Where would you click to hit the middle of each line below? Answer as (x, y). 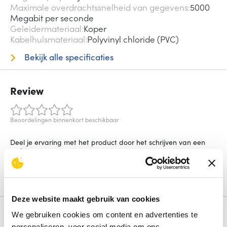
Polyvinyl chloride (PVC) (133, 39)
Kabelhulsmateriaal (48, 39)
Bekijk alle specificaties (68, 57)
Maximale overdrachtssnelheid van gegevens (99, 7)
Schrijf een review (47, 172)
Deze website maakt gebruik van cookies (86, 199)
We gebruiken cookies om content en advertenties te (105, 215)
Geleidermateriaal (46, 29)
